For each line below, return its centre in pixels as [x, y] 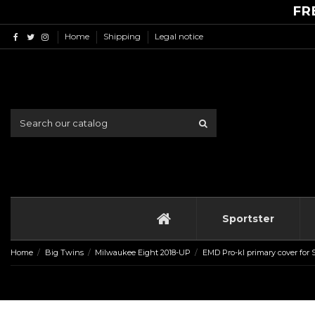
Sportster [248, 219]
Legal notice [179, 36]
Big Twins [64, 253]
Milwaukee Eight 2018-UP [143, 253]
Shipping [123, 36]
